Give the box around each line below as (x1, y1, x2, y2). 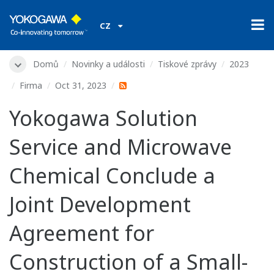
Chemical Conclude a (9, 161, 215, 190)
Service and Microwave (9, 133, 232, 161)
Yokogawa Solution (9, 104, 198, 133)
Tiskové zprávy (158, 58, 217, 70)
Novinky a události (72, 58, 145, 70)
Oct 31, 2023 (55, 80, 106, 92)
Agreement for (9, 219, 154, 248)
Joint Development (9, 190, 191, 219)
